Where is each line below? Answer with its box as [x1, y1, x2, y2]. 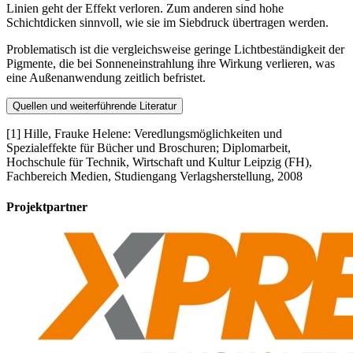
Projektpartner [6, 199, 87, 214]
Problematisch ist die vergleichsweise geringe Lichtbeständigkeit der [6, 42, 344, 56]
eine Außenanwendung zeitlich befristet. [6, 70, 206, 84]
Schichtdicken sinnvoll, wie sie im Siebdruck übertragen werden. [6, 15, 329, 29]
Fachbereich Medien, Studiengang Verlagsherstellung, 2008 [6, 169, 303, 183]
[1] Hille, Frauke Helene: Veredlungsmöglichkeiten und [6, 126, 282, 140]
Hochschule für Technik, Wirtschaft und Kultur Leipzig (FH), [6, 154, 312, 169]
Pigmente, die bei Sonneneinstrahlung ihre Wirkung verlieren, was [6, 56, 335, 70]
